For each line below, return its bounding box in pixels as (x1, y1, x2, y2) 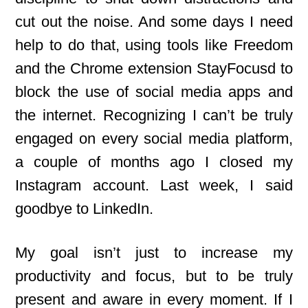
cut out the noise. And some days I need (15, 13, 293, 30)
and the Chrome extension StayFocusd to (15, 60, 293, 77)
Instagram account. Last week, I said (15, 177, 293, 194)
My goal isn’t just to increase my (15, 244, 293, 261)
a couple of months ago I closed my (15, 153, 293, 170)
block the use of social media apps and (15, 83, 293, 100)
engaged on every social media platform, (15, 130, 293, 147)
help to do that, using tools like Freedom (15, 36, 293, 54)
